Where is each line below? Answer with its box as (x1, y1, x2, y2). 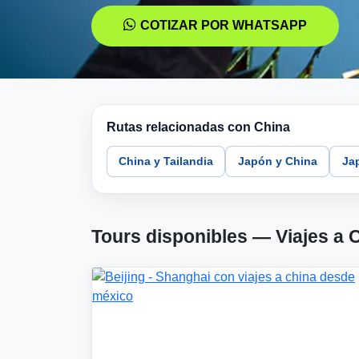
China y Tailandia (118, 154, 213, 167)
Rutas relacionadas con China (106, 119, 290, 134)
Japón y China (237, 154, 317, 167)
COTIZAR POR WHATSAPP (140, 18, 307, 33)
